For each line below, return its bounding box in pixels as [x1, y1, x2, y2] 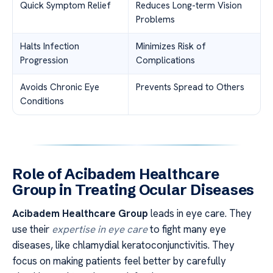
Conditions [20, 95, 64, 108]
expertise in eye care [52, 222, 147, 236]
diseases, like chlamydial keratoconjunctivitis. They [12, 238, 235, 252]
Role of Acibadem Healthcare [12, 165, 219, 183]
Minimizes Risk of [136, 40, 206, 53]
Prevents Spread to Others [136, 81, 244, 94]
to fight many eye [147, 222, 226, 236]
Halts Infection [20, 40, 79, 53]
